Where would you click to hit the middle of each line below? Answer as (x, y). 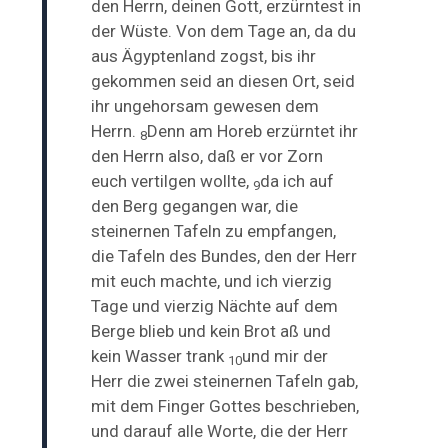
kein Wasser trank (160, 355)
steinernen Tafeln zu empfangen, (214, 230)
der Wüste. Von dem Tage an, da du (224, 30)
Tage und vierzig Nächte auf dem (215, 305)
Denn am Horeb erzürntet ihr (253, 130)
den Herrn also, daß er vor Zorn (207, 155)
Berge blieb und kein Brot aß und (211, 330)
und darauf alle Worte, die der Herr (220, 430)
